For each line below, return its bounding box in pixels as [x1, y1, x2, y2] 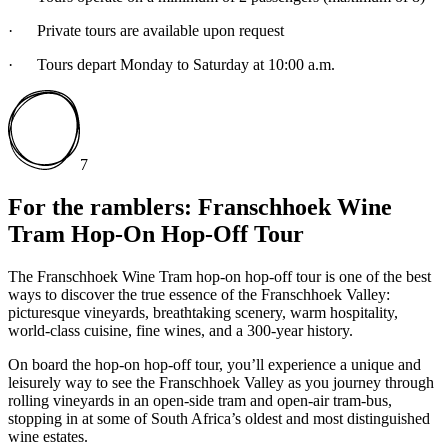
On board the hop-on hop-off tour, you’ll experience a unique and [8, 356, 421, 374]
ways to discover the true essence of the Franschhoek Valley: [8, 286, 390, 304]
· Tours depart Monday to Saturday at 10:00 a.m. [8, 56, 335, 74]
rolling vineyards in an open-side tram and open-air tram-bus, [8, 392, 392, 410]
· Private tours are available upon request [8, 22, 284, 40]
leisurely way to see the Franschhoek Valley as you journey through [8, 374, 434, 392]
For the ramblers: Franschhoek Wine [8, 194, 392, 221]
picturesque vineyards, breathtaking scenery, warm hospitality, [8, 304, 398, 322]
